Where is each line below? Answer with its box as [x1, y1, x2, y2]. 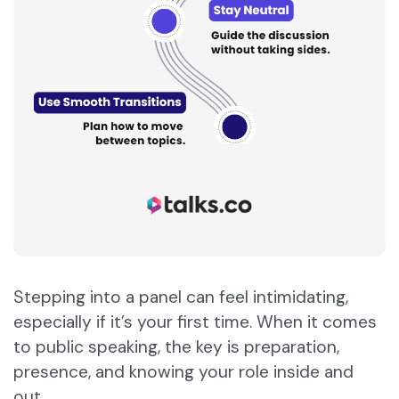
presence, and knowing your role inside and [13, 361, 354, 384]
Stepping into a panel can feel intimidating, [13, 286, 348, 309]
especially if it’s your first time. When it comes [13, 311, 377, 334]
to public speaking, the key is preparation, [13, 336, 339, 359]
